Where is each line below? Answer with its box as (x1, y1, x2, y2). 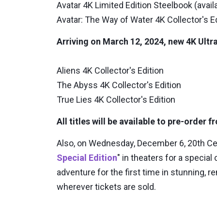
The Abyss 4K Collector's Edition (57, 80, 181, 91)
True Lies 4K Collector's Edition (57, 94, 175, 105)
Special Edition (57, 153, 117, 163)
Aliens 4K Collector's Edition (57, 65, 164, 76)
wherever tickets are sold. (57, 182, 156, 192)
